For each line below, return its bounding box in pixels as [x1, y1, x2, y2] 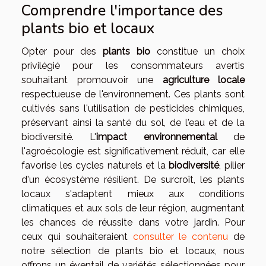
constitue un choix [150, 46, 245, 58]
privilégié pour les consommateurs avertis [21, 60, 245, 72]
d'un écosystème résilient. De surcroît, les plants [21, 174, 245, 186]
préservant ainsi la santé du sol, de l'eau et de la [21, 117, 245, 129]
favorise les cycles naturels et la [21, 160, 169, 172]
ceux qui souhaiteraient [21, 231, 133, 243]
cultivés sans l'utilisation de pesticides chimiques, [21, 103, 245, 115]
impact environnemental [96, 131, 217, 143]
